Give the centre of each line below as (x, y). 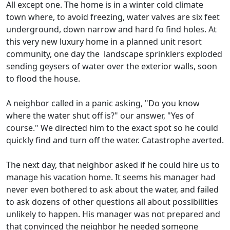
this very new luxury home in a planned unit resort (104, 42)
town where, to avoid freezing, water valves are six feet (113, 17)
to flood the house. (44, 79)
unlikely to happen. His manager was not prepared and (113, 214)
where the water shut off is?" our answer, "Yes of (100, 116)
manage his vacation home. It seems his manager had (111, 177)
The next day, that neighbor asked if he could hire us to (113, 165)
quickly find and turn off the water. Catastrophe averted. (115, 140)
